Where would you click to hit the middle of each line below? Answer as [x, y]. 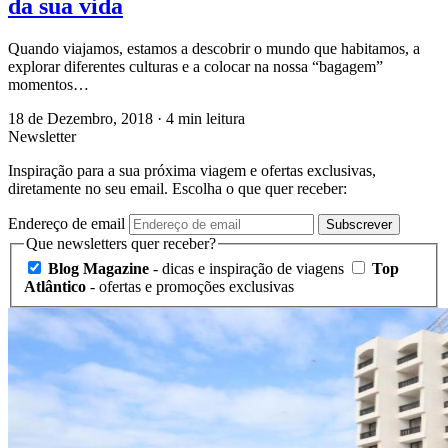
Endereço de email [66, 223]
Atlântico [55, 287]
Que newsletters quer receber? [121, 243]
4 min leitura [205, 118]
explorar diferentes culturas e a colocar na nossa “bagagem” [195, 66]
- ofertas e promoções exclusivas [190, 287]
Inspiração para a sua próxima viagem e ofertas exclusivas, [192, 170]
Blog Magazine [98, 269]
